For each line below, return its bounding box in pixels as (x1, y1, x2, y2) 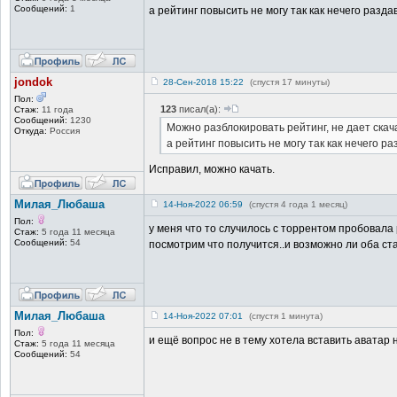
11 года (39, 104, 74, 114)
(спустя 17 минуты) (250, 76, 330, 87)
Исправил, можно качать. (149, 162, 275, 175)
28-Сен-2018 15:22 (163, 76, 244, 87)
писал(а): (175, 103, 223, 114)
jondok (14, 74, 52, 89)
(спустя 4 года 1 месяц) (249, 198, 347, 209)
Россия (47, 125, 80, 136)
